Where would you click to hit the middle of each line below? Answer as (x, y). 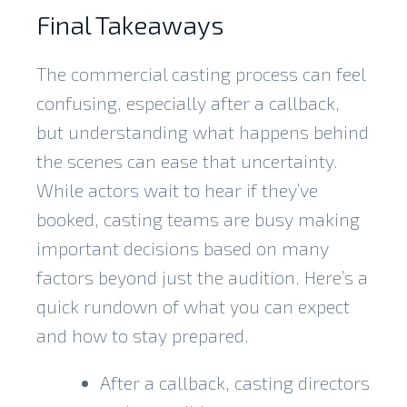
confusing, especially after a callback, (188, 102)
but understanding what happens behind (203, 131)
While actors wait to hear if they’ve (177, 189)
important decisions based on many (183, 248)
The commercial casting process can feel (201, 73)
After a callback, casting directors (235, 382)
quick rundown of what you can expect (193, 306)
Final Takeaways (130, 24)
